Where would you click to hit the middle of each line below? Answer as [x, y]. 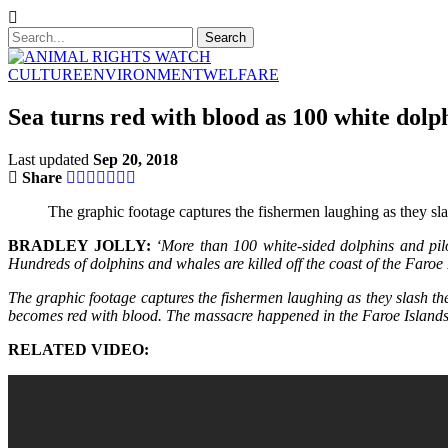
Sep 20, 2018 [135, 159]
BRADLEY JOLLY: [79, 245]
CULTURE [45, 74]
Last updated [50, 159]
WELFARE [241, 74]
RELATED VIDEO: [78, 349]
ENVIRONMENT [143, 74]
